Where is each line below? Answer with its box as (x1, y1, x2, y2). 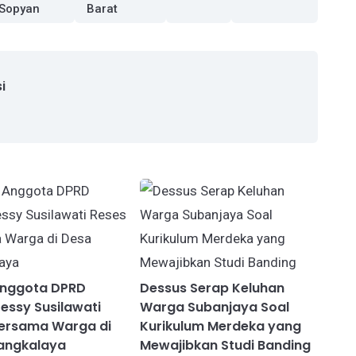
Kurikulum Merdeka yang (140, 317, 302, 336)
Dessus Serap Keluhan (140, 279, 285, 298)
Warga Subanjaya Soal (140, 298, 290, 317)
